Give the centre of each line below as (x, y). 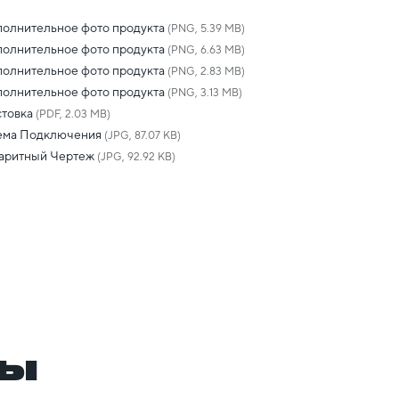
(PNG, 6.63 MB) (205, 50)
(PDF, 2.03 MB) (72, 114)
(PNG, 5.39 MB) (205, 29)
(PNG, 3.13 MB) (204, 93)
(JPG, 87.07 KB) (142, 136)
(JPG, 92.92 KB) (135, 157)
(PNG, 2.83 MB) (205, 72)
